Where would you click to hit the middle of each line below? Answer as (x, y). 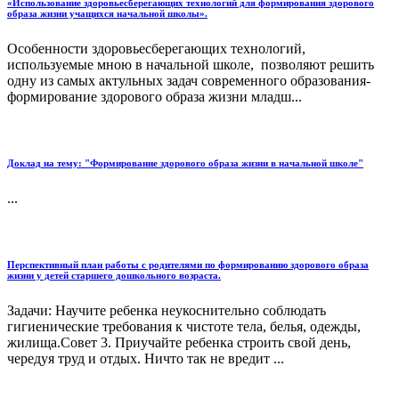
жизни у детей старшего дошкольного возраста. (114, 275)
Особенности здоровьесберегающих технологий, (156, 48)
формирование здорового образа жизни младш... (155, 96)
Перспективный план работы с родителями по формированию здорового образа (188, 264)
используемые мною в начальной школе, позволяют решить (191, 64)
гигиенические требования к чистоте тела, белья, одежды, (184, 326)
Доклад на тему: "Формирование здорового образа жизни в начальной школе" (185, 163)
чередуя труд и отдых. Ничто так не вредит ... (146, 358)
